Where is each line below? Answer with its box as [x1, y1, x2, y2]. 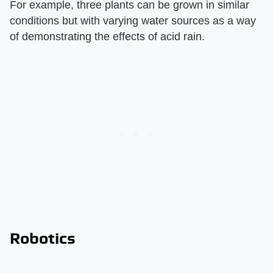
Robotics [10, 229, 76, 247]
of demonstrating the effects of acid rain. [10, 30, 205, 43]
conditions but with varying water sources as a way [10, 14, 256, 27]
